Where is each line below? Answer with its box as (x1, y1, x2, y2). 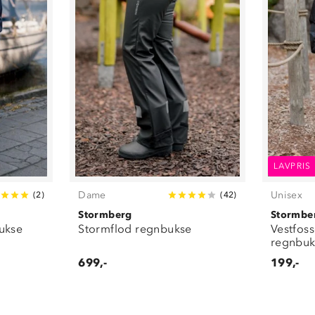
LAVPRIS (273, 160, 311, 171)
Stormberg (78, 208, 132, 221)
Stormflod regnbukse (78, 221, 192, 236)
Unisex (270, 188, 303, 201)
